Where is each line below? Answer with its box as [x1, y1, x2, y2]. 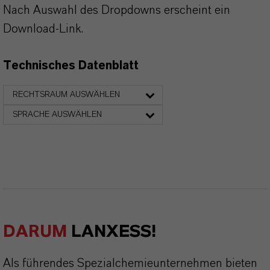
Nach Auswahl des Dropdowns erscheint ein [3, 4, 230, 16]
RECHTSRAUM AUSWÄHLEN [13, 90, 120, 99]
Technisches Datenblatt [3, 60, 139, 72]
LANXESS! [67, 223, 156, 240]
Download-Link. [3, 23, 83, 35]
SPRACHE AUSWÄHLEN [13, 110, 102, 119]
